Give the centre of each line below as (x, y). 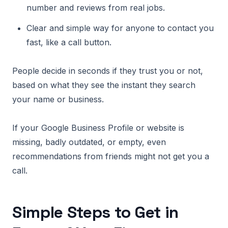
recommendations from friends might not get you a (111, 156)
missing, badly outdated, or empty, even (89, 142)
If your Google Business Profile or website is (98, 128)
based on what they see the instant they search (104, 85)
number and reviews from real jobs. (96, 8)
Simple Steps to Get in (95, 212)
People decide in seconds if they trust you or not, (108, 71)
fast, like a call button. (69, 42)
